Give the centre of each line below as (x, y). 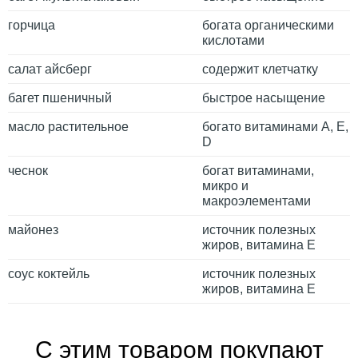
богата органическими (268, 25)
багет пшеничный (60, 97)
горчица (32, 25)
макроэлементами (257, 201)
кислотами (233, 40)
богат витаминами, (258, 170)
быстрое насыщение (264, 97)
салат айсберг (50, 69)
